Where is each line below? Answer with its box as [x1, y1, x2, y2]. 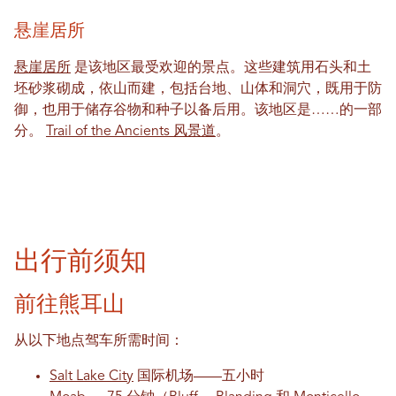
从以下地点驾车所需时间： [14, 333, 184, 348]
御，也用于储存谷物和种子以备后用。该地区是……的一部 [14, 103, 382, 118]
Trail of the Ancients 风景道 [46, 124, 216, 139]
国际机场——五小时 [133, 369, 264, 384]
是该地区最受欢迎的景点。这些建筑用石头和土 [71, 60, 371, 75]
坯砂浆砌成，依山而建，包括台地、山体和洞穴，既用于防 [14, 81, 382, 96]
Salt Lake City [49, 369, 133, 384]
